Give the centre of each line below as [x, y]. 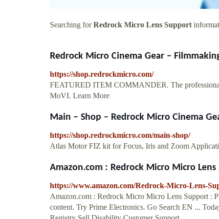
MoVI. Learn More [80, 95]
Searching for [72, 24]
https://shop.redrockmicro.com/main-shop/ [120, 135]
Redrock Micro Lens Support [142, 24]
